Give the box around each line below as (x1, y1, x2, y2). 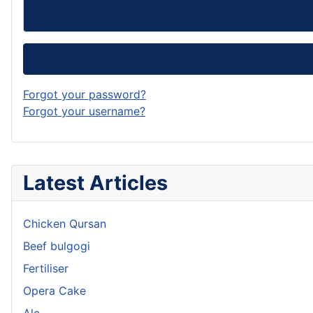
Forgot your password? (23, 87, 146, 101)
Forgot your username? (23, 103, 145, 118)
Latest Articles (23, 170, 168, 195)
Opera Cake (23, 283, 86, 298)
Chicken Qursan (23, 216, 106, 231)
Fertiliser (23, 261, 68, 275)
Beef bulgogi (23, 238, 90, 253)
